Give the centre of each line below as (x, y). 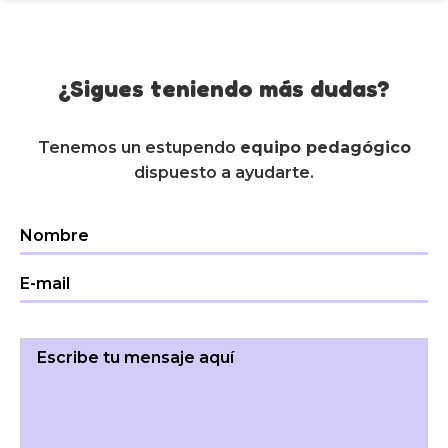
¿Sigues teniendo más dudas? (224, 89)
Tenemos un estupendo (138, 148)
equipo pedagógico (325, 148)
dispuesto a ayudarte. (224, 173)
